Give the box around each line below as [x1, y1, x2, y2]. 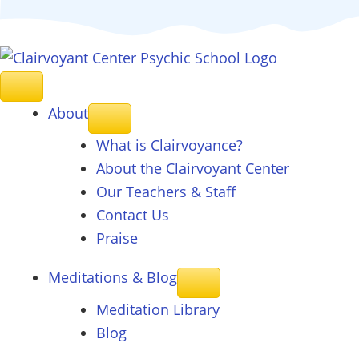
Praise [96, 228, 138, 248]
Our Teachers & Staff [96, 182, 236, 201]
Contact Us [96, 205, 169, 224]
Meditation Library [96, 300, 220, 319]
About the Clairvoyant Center [96, 159, 289, 178]
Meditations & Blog [48, 268, 177, 287]
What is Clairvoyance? [96, 135, 243, 155]
